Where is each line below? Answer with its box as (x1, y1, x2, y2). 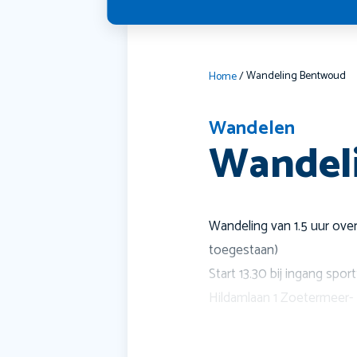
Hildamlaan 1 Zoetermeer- (209, 286, 354, 309)
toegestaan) (209, 238, 279, 261)
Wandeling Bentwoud (246, 66, 347, 85)
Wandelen (209, 112, 296, 144)
